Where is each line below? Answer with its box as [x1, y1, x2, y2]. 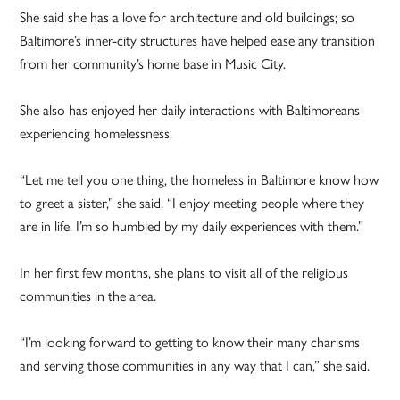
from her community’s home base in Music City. [20, 52, 290, 73]
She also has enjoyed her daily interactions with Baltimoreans [20, 98, 361, 120]
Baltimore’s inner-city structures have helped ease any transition [20, 29, 376, 50]
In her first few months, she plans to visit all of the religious [20, 261, 349, 282]
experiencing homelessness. [20, 121, 173, 143]
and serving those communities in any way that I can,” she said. [20, 354, 371, 375]
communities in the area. [20, 284, 157, 305]
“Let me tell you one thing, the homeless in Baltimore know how [20, 168, 379, 189]
